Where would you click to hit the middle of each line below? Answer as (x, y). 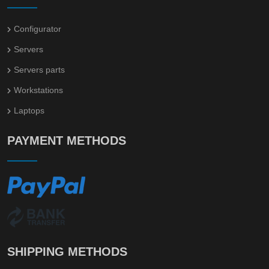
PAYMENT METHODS (67, 140)
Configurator (38, 29)
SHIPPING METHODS (67, 251)
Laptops (29, 110)
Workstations (38, 90)
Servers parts (39, 69)
